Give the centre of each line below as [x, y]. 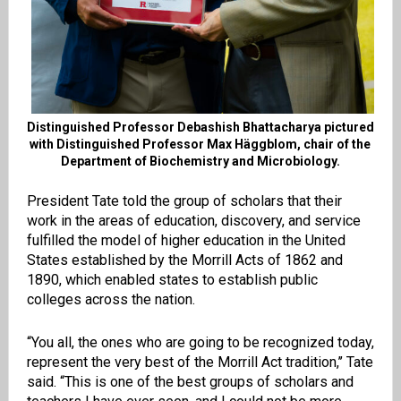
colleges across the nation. [112, 300]
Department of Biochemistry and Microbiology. [200, 162]
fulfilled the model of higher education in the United [186, 241]
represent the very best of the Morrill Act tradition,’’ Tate [200, 363]
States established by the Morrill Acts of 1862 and [184, 260]
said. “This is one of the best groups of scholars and [190, 382]
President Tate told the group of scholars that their [184, 201]
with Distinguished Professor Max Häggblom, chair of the [200, 145]
